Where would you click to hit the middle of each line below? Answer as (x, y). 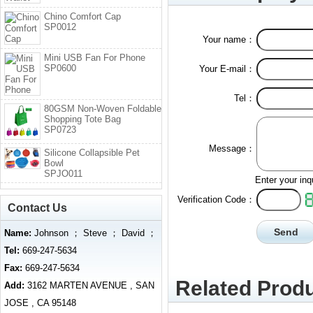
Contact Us (37, 208)
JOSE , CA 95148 (40, 303)
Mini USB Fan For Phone (95, 58)
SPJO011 (63, 174)
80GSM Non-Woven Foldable (103, 109)
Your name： (229, 39)
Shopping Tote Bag (82, 119)
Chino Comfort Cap (82, 16)
